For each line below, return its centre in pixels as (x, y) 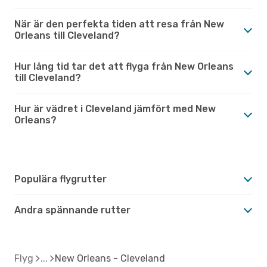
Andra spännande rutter (72, 210)
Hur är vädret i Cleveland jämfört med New (115, 108)
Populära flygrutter (60, 179)
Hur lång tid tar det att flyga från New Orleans (124, 66)
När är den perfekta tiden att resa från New (119, 24)
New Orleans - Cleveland (110, 258)
